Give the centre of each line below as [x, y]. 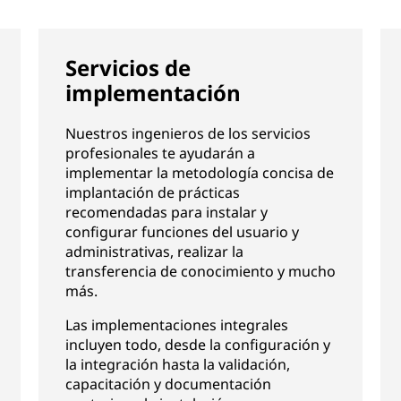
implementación [153, 93]
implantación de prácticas [152, 192]
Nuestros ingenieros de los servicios [188, 133]
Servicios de [128, 68]
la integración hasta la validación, [177, 364]
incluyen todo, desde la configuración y [197, 345]
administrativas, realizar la [154, 252]
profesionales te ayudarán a [160, 153]
